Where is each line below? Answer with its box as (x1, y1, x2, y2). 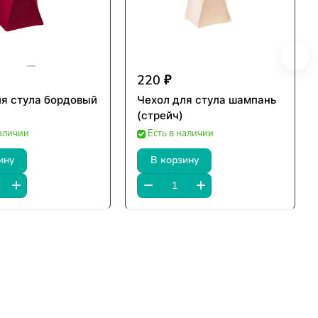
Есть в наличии (148, 126, 214, 140)
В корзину (150, 153, 199, 168)
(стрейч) (137, 108, 183, 122)
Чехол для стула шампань (137, 92, 276, 106)
